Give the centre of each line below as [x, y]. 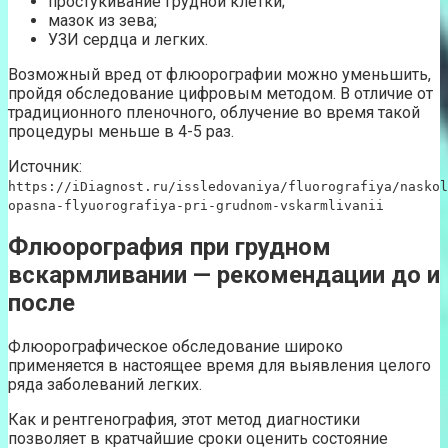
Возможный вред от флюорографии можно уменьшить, [219, 74]
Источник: [45, 166]
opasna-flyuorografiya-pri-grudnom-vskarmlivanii [196, 205]
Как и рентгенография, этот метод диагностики [184, 420]
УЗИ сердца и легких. [128, 39]
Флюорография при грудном [169, 247]
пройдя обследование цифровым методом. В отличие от [220, 93]
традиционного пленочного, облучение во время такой [214, 112]
